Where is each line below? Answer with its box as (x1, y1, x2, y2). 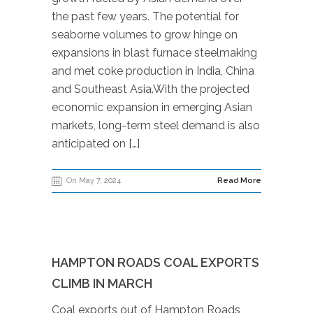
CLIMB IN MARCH (52, 276, 152, 291)
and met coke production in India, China (52, 64, 254, 78)
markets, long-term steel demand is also (52, 119, 260, 132)
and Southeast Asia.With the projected (52, 82, 249, 96)
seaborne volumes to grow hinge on (52, 28, 238, 41)
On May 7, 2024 (66, 176, 121, 185)
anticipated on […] (52, 137, 140, 150)
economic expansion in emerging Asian (52, 101, 252, 114)
